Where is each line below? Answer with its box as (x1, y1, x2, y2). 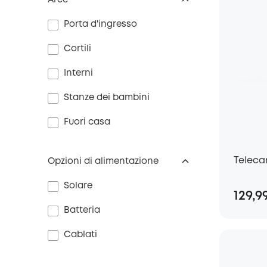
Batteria (64, 206, 100, 215)
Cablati (64, 231, 97, 239)
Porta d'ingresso (64, 20, 137, 29)
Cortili (64, 45, 91, 53)
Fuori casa (64, 118, 110, 126)
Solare (64, 182, 92, 190)
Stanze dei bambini (64, 94, 150, 102)
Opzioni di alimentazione (48, 157, 159, 166)
